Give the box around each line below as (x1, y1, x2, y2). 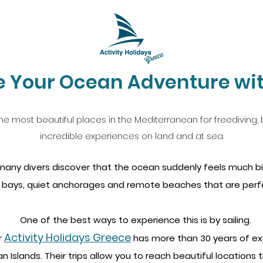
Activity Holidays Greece (4, 230, 131, 245)
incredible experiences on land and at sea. (39, 130, 224, 142)
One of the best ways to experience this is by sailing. (20, 214, 251, 226)
